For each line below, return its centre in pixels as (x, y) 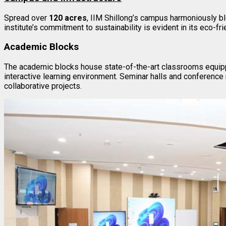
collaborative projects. (43, 86)
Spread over (26, 18)
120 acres (68, 18)
